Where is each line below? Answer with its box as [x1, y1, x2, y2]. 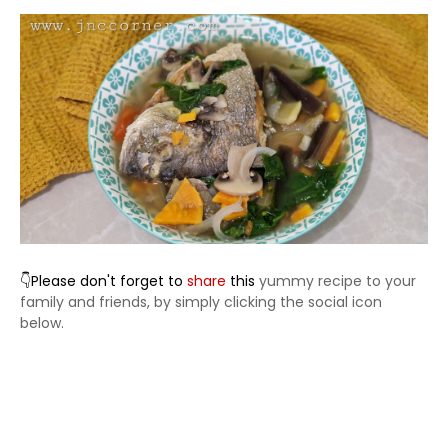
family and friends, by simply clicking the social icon [20, 291, 386, 312]
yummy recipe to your [259, 270, 416, 291]
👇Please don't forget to [20, 270, 187, 291]
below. [20, 312, 64, 333]
